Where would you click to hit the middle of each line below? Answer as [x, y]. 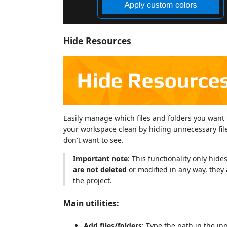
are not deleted [100, 170]
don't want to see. [93, 140]
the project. [92, 181]
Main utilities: [91, 203]
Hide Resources [97, 40]
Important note [100, 159]
